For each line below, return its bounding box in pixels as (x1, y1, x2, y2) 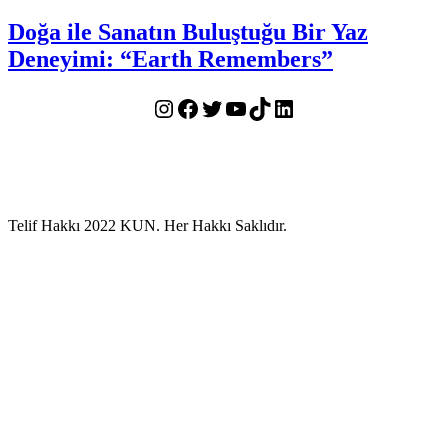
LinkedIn (271, 94, 360, 121)
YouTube (223, 94, 311, 121)
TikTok (247, 94, 317, 121)
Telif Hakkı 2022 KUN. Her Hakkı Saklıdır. (8, 216, 287, 234)
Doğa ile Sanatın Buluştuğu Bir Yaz (8, 18, 368, 45)
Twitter (199, 94, 269, 121)
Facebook (175, 94, 269, 121)
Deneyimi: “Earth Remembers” (8, 45, 333, 72)
